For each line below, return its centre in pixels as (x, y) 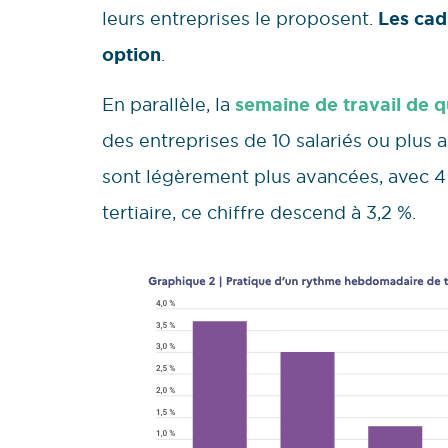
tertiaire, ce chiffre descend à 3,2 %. (259, 213)
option (131, 54)
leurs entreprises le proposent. (240, 18)
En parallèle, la (166, 105)
